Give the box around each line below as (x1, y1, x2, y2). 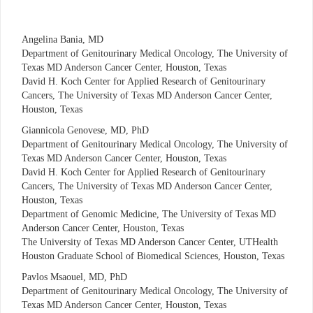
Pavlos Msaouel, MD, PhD (22, 272, 127, 283)
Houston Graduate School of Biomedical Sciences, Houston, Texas (22, 251, 284, 262)
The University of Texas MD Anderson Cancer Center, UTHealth (22, 237, 278, 248)
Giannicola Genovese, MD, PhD (22, 125, 149, 136)
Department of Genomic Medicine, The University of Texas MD (22, 209, 276, 220)
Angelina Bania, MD (22, 34, 103, 45)
